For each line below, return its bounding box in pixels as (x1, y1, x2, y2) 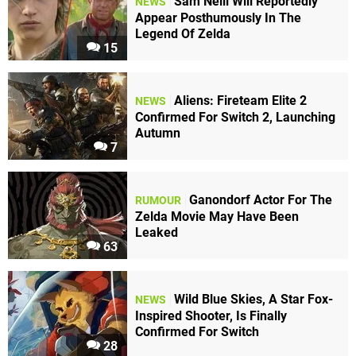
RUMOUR (135, 193, 181, 207)
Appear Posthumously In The (135, 10, 301, 25)
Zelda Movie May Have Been (135, 208, 299, 224)
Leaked (135, 224, 178, 240)
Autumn (135, 125, 180, 141)
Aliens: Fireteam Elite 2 (174, 92, 307, 108)
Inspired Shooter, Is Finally (135, 308, 287, 323)
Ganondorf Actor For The (189, 192, 332, 207)
